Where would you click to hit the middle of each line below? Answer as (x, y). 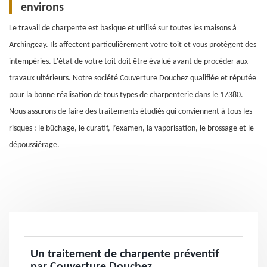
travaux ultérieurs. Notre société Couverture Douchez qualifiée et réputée (133, 78)
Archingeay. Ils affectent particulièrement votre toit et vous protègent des (133, 45)
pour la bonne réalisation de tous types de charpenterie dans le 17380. (126, 95)
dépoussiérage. (34, 145)
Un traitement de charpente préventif (125, 254)
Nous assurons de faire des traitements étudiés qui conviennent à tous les (131, 112)
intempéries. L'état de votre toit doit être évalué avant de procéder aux (128, 62)
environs (42, 8)
